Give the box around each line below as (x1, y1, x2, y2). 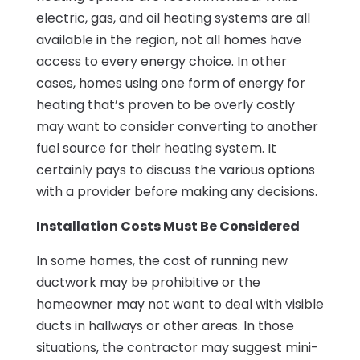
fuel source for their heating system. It (35, 139, 276, 158)
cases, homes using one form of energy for (35, 74, 305, 93)
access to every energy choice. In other (35, 52, 287, 72)
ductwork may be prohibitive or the (35, 273, 260, 292)
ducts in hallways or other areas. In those (35, 317, 294, 336)
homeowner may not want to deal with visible (35, 295, 324, 314)
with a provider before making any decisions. (35, 182, 317, 202)
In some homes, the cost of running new (35, 252, 288, 271)
